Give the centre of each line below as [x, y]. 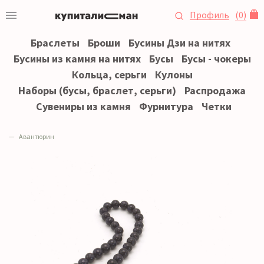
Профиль [209, 14]
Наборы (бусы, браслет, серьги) [97, 90]
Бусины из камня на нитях [77, 59]
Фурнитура [166, 106]
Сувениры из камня [83, 106]
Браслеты [55, 43]
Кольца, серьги [109, 75]
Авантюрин [37, 136]
